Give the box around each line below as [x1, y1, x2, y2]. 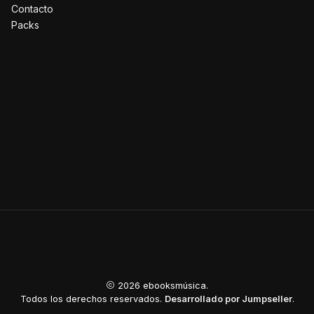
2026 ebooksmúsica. [115, 280, 208, 291]
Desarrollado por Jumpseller [164, 293, 292, 304]
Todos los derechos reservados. [20, 293, 165, 304]
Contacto [11, 2, 53, 15]
